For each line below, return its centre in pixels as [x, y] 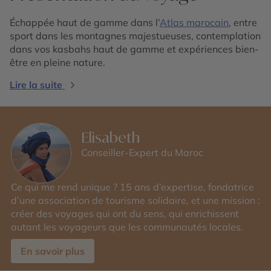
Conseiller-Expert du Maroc [142, 152]
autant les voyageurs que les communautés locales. [127, 227]
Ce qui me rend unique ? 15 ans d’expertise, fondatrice [132, 187]
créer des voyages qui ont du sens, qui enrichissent [125, 214]
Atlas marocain [194, 22]
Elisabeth [110, 137]
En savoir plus [53, 251]
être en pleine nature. [57, 62]
